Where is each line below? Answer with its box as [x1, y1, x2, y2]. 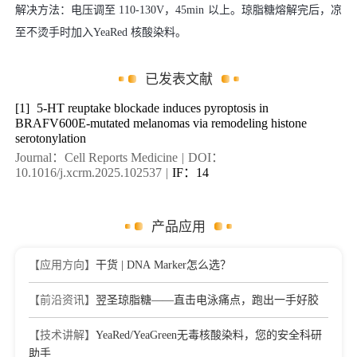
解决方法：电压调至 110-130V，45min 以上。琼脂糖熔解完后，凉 [15, 3, 342, 16]
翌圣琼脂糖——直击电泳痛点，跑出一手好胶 [96, 293, 319, 306]
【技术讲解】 [29, 328, 96, 341]
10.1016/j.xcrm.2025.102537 [15, 165, 162, 179]
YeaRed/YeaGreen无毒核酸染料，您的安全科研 [96, 328, 322, 341]
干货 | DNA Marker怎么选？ [96, 258, 231, 271]
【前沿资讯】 [29, 293, 96, 306]
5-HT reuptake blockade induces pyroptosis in [37, 100, 269, 115]
